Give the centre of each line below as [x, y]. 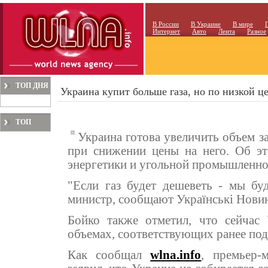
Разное [257, 31]
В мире [243, 24]
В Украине [206, 24]
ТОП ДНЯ [32, 86]
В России [166, 24]
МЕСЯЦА [32, 138]
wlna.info [176, 255]
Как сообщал [109, 255]
